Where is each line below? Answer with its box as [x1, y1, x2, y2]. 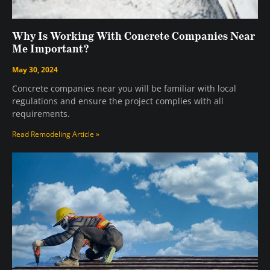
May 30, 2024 [12, 64, 58, 75]
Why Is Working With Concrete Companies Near [12, 30, 255, 45]
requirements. [12, 108, 70, 120]
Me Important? [12, 42, 89, 57]
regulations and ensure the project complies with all [12, 95, 224, 107]
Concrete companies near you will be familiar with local [12, 83, 236, 95]
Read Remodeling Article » [12, 129, 99, 140]
